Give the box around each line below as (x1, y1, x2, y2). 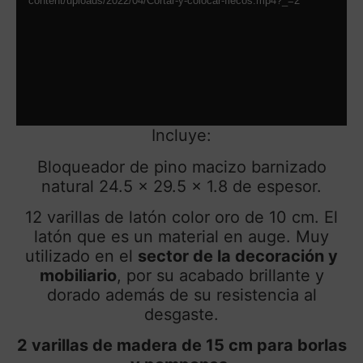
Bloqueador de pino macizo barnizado (36, 156, 327, 177)
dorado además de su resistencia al (46, 284, 317, 305)
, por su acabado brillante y (116, 265, 324, 285)
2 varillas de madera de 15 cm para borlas (16, 335, 347, 356)
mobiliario (39, 265, 117, 285)
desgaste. (144, 304, 219, 324)
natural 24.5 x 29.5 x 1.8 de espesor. (41, 176, 322, 196)
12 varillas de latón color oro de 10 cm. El (25, 207, 338, 227)
